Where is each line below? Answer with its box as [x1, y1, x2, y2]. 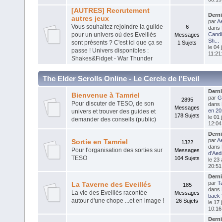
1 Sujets [177, 39, 197, 46]
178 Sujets [174, 112, 200, 118]
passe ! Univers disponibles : [71, 47, 149, 54]
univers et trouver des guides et [71, 108, 156, 115]
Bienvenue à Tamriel [71, 91, 140, 99]
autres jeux [71, 14, 109, 22]
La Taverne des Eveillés [71, 180, 151, 188]
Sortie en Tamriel [71, 138, 128, 146]
